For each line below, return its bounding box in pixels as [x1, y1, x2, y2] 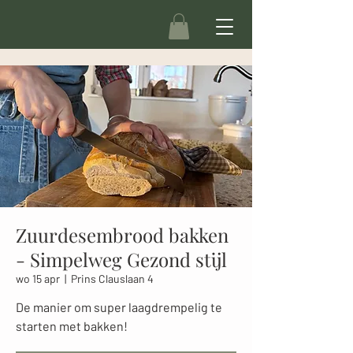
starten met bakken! [16, 318, 128, 334]
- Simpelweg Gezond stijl [16, 247, 227, 273]
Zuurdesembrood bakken [16, 222, 229, 248]
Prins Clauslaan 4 [71, 272, 154, 286]
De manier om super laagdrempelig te [16, 299, 222, 315]
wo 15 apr [16, 272, 60, 286]
